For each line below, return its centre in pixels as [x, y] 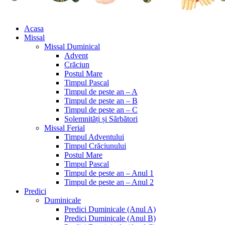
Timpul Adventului [94, 137]
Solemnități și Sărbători [101, 119]
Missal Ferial [65, 128]
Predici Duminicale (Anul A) [110, 209]
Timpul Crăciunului [95, 146]
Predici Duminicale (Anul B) [110, 218]
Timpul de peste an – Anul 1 [109, 173]
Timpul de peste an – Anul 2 [109, 182]
